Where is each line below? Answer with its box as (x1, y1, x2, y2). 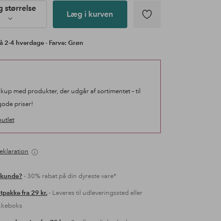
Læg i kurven (67, 9, 113, 19)
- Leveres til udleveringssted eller (47, 189, 143, 197)
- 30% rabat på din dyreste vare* (22, 172, 116, 180)
